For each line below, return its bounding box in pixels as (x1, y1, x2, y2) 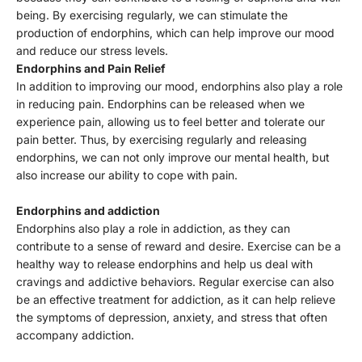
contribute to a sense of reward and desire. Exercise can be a (16, 239, 341, 254)
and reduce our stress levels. (16, 44, 168, 58)
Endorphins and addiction (16, 204, 160, 218)
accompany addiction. (16, 328, 134, 343)
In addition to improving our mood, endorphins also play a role (16, 79, 343, 94)
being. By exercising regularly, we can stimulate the (16, 8, 288, 23)
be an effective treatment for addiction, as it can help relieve (16, 293, 335, 307)
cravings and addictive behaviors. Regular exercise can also (16, 275, 334, 289)
